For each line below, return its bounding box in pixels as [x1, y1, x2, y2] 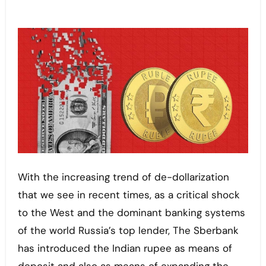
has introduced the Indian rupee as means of [17, 242, 232, 255]
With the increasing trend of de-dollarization [17, 170, 27, 184]
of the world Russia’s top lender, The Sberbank [17, 224, 239, 237]
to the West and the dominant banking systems [17, 206, 245, 220]
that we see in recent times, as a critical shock [17, 188, 240, 202]
